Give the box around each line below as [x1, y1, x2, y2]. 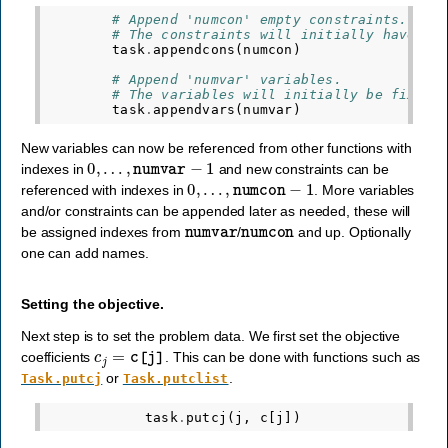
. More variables [314, 181, 415, 198]
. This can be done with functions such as [164, 349, 421, 366]
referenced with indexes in [21, 181, 188, 198]
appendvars [153, 102, 236, 118]
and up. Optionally [294, 223, 411, 240]
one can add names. [21, 244, 149, 261]
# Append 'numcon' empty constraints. [112, 12, 408, 28]
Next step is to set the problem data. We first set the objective [21, 328, 401, 345]
